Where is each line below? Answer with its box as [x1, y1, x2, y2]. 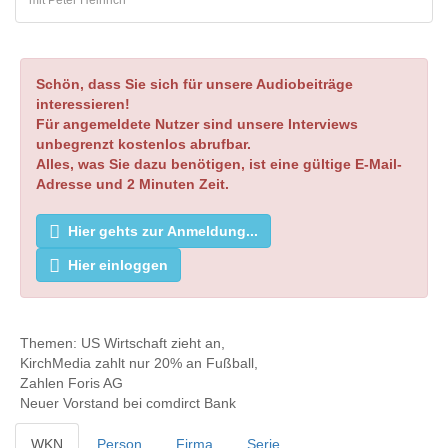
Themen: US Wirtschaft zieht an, [20, 335, 225, 351]
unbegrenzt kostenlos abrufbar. [36, 136, 251, 152]
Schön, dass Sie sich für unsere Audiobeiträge [36, 76, 353, 92]
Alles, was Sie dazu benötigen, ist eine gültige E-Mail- [36, 156, 402, 172]
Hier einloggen [68, 257, 168, 273]
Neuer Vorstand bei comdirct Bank [20, 395, 236, 411]
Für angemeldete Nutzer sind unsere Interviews [36, 116, 358, 132]
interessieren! [36, 96, 130, 112]
